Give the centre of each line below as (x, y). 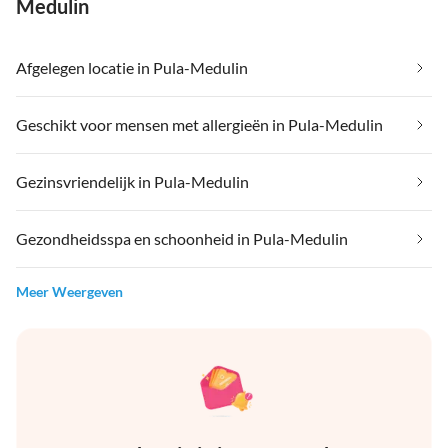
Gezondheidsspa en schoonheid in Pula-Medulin (182, 239)
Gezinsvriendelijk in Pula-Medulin (132, 182)
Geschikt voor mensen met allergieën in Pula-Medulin (199, 125)
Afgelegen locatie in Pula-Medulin (132, 68)
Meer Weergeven (69, 292)
